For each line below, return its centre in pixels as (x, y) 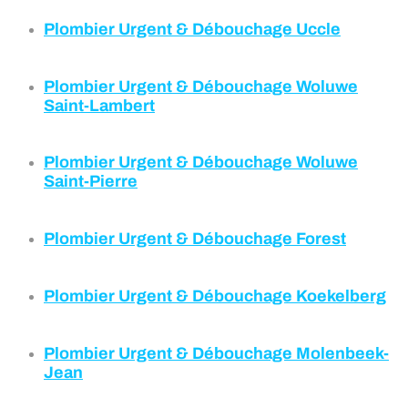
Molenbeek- (342, 354)
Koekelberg (341, 296)
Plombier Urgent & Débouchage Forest (195, 239)
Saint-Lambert (99, 105)
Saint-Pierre (91, 182)
